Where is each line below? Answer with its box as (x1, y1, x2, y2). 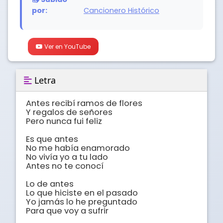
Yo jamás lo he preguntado (26, 196, 137, 208)
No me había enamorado (26, 142, 130, 154)
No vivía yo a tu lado (26, 151, 108, 163)
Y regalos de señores (26, 107, 112, 118)
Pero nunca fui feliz (26, 115, 102, 127)
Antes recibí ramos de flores (26, 98, 142, 110)
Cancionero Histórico (84, 5, 159, 16)
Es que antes (26, 133, 78, 145)
